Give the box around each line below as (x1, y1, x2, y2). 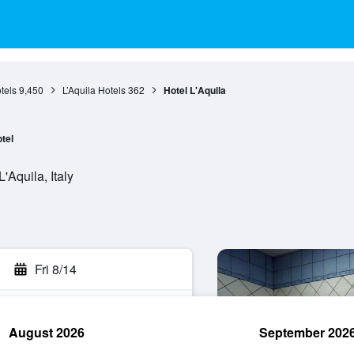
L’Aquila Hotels (62, 83, 126, 96)
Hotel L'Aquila (163, 83, 226, 97)
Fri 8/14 (35, 260, 77, 278)
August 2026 (9, 323, 85, 341)
